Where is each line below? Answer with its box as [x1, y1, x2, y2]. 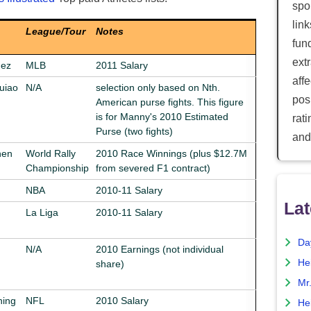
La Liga [26, 206, 58, 218]
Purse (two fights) [96, 125, 173, 137]
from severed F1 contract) [96, 162, 210, 174]
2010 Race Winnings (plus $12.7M [96, 147, 247, 159]
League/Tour [26, 25, 85, 37]
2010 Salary [96, 294, 149, 306]
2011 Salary [96, 59, 148, 71]
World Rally [26, 147, 76, 159]
